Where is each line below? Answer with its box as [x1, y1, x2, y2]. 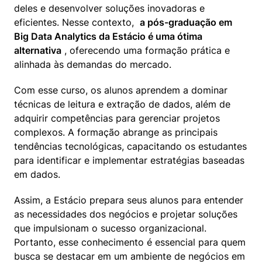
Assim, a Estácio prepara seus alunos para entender [14, 194, 243, 206]
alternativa [14, 44, 61, 57]
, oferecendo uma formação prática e [61, 44, 230, 57]
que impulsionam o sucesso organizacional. [14, 222, 206, 235]
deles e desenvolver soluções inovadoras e [14, 2, 205, 15]
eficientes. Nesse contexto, [14, 16, 140, 29]
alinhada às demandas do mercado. [14, 58, 171, 71]
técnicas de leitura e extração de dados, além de [14, 98, 230, 111]
